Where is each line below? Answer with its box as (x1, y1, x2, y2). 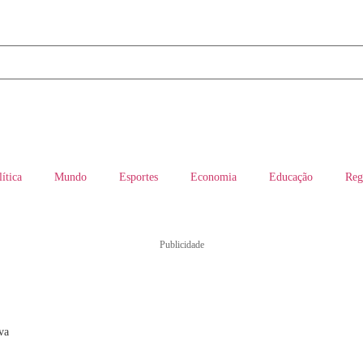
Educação (269, 171, 313, 183)
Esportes (119, 171, 158, 183)
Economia (190, 171, 237, 183)
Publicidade (159, 239, 204, 250)
